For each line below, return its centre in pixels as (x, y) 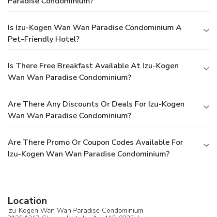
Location (27, 201)
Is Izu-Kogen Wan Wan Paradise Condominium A (95, 27)
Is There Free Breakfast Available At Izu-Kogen (93, 66)
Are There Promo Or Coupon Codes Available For (95, 142)
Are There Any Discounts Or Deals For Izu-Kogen (96, 104)
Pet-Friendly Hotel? (44, 39)
